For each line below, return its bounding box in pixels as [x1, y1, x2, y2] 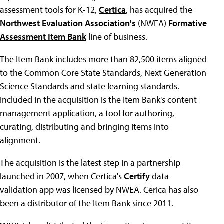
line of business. [86, 31, 147, 42]
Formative [168, 17, 207, 29]
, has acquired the [126, 4, 192, 15]
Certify [124, 170, 150, 182]
